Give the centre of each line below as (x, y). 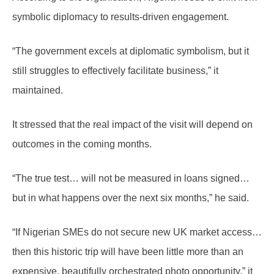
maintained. (38, 91)
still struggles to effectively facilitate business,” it (115, 71)
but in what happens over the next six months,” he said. (131, 198)
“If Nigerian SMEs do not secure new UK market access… (137, 232)
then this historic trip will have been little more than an (128, 252)
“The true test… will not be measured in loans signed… (131, 179)
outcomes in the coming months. (82, 144)
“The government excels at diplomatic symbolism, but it (131, 51)
